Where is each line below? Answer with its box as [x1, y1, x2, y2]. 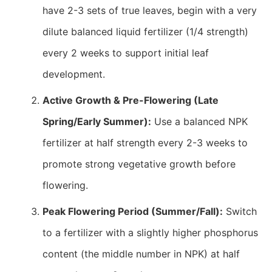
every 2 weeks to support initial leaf [42, 47, 209, 59]
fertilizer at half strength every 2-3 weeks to [42, 137, 248, 149]
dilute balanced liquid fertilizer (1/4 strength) [42, 25, 248, 38]
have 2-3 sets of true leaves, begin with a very [42, 4, 257, 16]
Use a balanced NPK [151, 115, 248, 127]
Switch [223, 205, 257, 217]
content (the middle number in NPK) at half [42, 248, 240, 260]
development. [42, 68, 105, 80]
